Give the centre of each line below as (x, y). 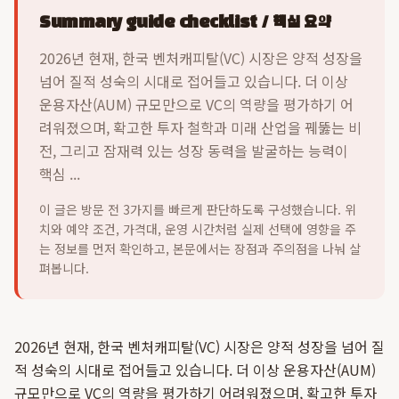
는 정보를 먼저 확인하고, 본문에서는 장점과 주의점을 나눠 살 (200, 248)
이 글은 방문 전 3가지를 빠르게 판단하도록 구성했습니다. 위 (198, 209)
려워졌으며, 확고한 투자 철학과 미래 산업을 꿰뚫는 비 (200, 127)
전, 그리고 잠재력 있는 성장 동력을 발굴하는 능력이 (194, 151)
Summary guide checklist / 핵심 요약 (185, 23)
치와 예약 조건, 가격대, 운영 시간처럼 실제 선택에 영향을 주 (198, 229)
